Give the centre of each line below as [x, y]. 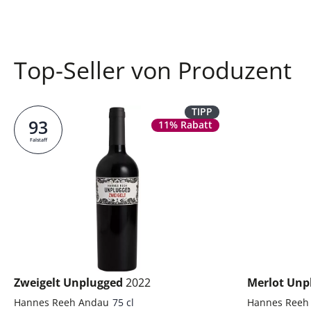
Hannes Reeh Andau [61, 302]
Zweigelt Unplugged [70, 283]
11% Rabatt [185, 125]
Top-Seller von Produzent [153, 70]
